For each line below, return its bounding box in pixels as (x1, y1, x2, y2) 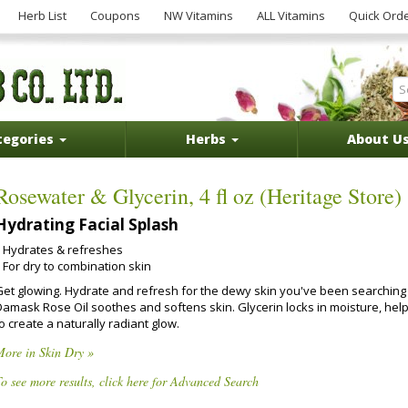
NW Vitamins (164, 7, 233, 24)
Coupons (90, 7, 140, 24)
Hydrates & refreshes (3, 241, 123, 258)
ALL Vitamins (257, 7, 325, 24)
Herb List (18, 7, 66, 24)
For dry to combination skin (3, 258, 151, 274)
